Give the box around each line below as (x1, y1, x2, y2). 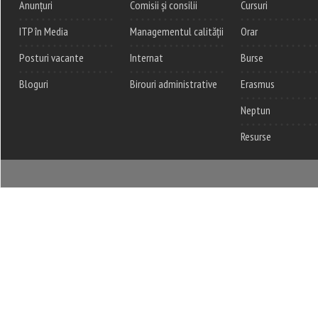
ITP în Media (19, 23, 68, 38)
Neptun (241, 102, 270, 117)
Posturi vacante (19, 50, 84, 65)
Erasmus (241, 76, 275, 91)
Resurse (241, 128, 271, 143)
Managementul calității (130, 23, 224, 38)
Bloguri (19, 76, 48, 91)
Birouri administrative (130, 76, 217, 91)
